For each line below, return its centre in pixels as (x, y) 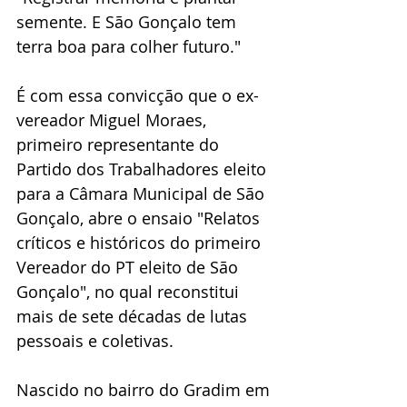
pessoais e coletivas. (95, 341)
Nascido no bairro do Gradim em (145, 390)
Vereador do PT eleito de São (129, 268)
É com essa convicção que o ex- (138, 96)
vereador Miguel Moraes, (114, 120)
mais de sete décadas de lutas (134, 317)
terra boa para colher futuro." (131, 47)
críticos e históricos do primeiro (141, 243)
